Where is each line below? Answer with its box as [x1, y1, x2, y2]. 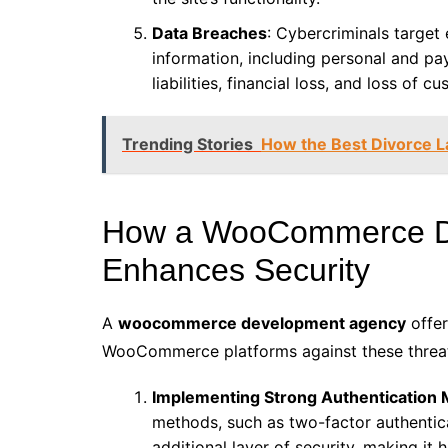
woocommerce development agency [118, 313, 406, 334]
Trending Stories [122, 134, 253, 155]
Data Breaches [152, 23, 267, 44]
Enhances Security [102, 252, 370, 289]
